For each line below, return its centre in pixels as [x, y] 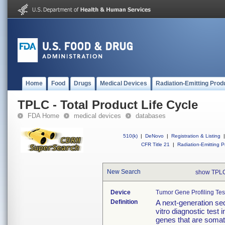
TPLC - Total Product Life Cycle [108, 105]
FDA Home [43, 116]
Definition [124, 202]
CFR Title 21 [155, 144]
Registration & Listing [196, 136]
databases [151, 116]
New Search [124, 172]
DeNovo [154, 136]
